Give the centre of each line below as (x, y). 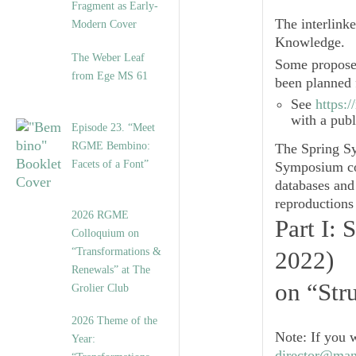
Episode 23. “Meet (113, 128)
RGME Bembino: (111, 146)
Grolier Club (100, 288)
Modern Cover (104, 24)
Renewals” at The (111, 270)
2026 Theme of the (114, 321)
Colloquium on (105, 233)
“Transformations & (116, 252)
